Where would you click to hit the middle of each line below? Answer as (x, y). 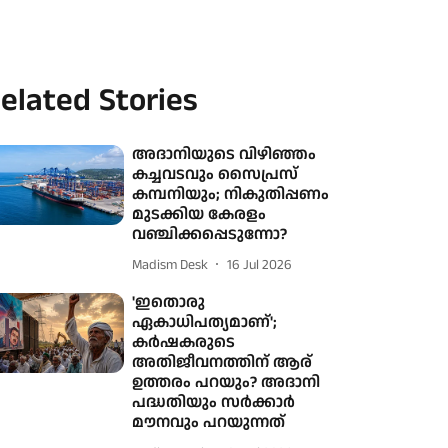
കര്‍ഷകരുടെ (184, 342)
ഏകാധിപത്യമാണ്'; (205, 322)
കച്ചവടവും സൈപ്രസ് (215, 174)
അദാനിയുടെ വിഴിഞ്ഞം (224, 154)
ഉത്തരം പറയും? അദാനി (226, 382)
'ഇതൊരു (169, 302)
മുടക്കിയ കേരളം (199, 214)
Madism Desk (170, 264)
